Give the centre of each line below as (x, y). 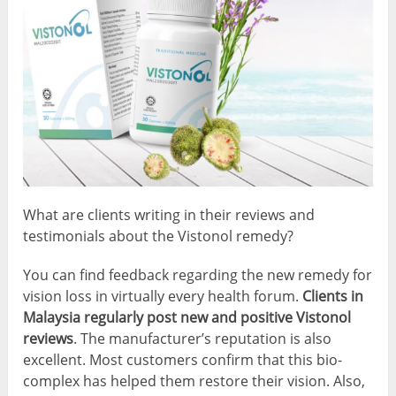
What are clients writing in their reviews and (169, 214)
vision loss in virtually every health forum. (163, 296)
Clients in (333, 296)
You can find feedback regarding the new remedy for (198, 274)
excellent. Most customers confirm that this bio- (183, 359)
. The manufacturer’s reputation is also (203, 338)
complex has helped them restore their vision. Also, (194, 381)
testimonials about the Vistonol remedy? (159, 236)
